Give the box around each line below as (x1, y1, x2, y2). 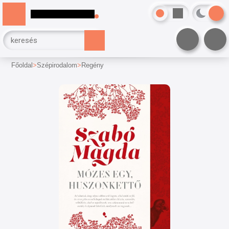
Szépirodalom (37, 61, 78, 69)
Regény (81, 61, 104, 69)
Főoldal (11, 61, 33, 69)
